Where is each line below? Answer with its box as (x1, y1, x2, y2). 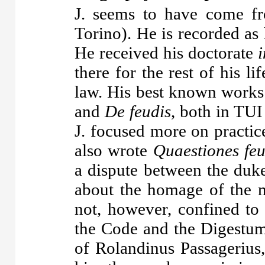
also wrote (75, 141, 153, 160)
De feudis (105, 102, 172, 121)
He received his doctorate (75, 43, 258, 62)
